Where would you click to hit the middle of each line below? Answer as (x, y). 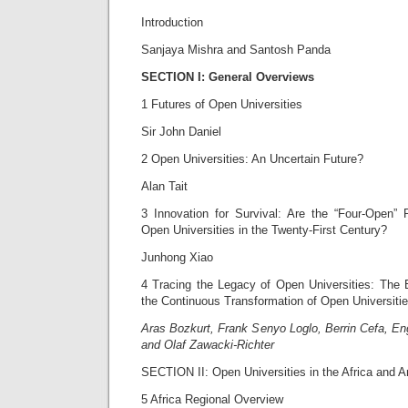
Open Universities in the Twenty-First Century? (264, 230)
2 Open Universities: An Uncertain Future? (252, 159)
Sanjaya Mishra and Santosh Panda (236, 50)
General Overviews (261, 77)
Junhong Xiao (177, 257)
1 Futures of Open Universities (222, 104)
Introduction (172, 22)
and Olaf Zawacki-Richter (208, 345)
